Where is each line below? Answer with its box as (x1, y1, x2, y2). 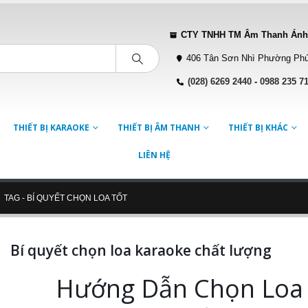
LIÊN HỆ (137, 149, 170, 162)
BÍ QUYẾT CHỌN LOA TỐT (27, 193, 127, 203)
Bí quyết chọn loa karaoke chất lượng (10, 241, 272, 261)
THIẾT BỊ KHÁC (228, 122, 288, 134)
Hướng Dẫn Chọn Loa (55, 272, 303, 306)
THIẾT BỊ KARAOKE (12, 122, 89, 134)
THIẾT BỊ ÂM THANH (117, 122, 200, 134)
